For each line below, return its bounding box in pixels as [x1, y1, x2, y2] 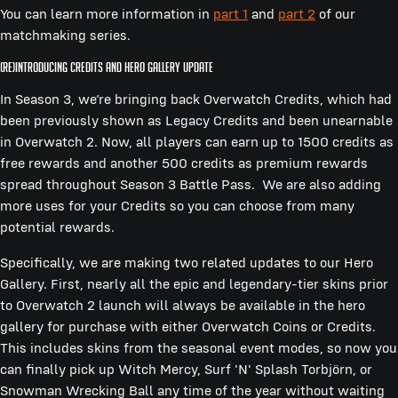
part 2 [278, 4, 315, 22]
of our [315, 4, 355, 22]
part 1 [213, 4, 248, 22]
